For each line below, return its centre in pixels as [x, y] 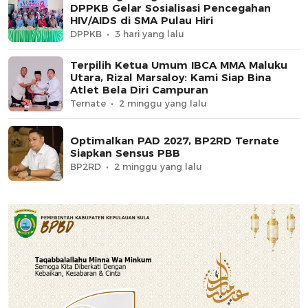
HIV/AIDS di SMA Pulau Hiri [142, 21]
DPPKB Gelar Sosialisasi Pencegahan [170, 8]
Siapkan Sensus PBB [125, 153]
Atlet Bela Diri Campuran [139, 90]
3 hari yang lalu [150, 34]
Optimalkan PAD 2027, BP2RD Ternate [175, 141]
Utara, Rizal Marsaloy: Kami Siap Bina [170, 78]
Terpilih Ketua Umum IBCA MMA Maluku [179, 65]
